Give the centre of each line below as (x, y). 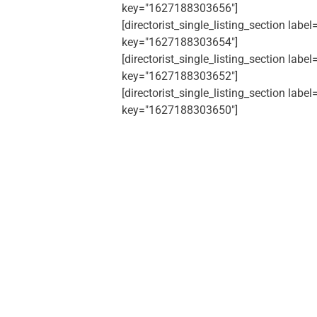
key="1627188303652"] (180, 76)
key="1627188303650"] (180, 110)
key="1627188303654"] (180, 42)
